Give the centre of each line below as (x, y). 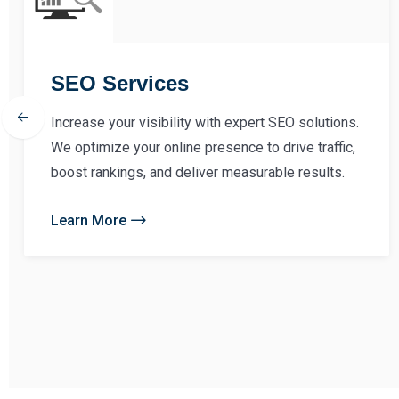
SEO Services (120, 83)
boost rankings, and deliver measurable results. (198, 172)
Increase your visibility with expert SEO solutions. (205, 122)
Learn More (89, 220)
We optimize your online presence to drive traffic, (203, 147)
